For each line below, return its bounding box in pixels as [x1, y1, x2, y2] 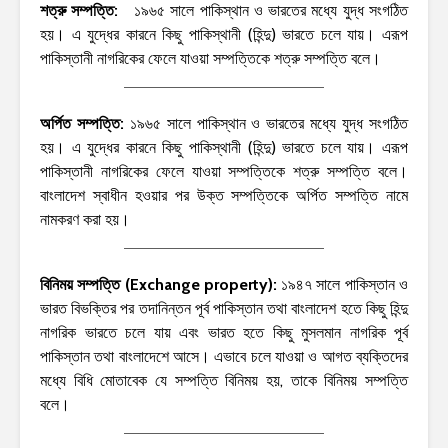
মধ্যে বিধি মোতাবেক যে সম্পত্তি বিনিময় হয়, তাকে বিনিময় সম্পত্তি [40, 370, 408, 390]
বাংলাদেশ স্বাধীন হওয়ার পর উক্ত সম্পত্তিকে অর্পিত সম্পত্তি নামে [40, 185, 408, 205]
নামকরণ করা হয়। [40, 209, 130, 229]
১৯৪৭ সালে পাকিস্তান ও [281, 274, 409, 294]
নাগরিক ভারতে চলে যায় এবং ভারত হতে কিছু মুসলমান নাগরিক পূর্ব [40, 322, 408, 342]
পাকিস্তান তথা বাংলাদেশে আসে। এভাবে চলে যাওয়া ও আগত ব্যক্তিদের [40, 346, 408, 366]
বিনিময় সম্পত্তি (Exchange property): [40, 274, 282, 294]
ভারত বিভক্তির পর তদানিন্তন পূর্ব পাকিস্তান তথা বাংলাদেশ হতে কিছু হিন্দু [40, 298, 408, 318]
